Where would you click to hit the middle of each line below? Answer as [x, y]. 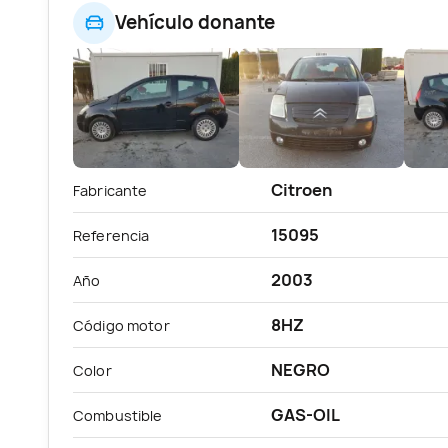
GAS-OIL [305, 414]
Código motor [121, 325]
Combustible [118, 415]
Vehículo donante [195, 23]
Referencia [111, 235]
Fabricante [110, 190]
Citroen [301, 189]
